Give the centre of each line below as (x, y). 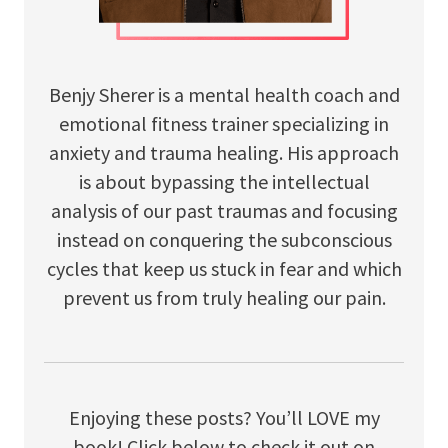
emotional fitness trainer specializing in (224, 124)
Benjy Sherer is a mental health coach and (224, 95)
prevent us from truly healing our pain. (224, 298)
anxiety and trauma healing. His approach (224, 153)
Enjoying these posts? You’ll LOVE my (224, 418)
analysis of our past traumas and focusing (224, 211)
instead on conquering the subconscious (224, 240)
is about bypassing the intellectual (224, 182)
